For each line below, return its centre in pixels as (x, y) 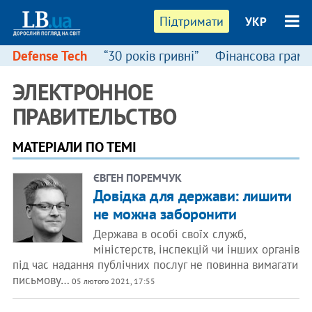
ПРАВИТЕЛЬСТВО (94, 116)
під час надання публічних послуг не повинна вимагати (155, 265)
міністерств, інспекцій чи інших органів (196, 249)
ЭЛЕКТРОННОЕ (83, 92)
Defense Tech (49, 56)
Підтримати (192, 21)
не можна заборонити (165, 214)
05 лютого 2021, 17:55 (112, 281)
